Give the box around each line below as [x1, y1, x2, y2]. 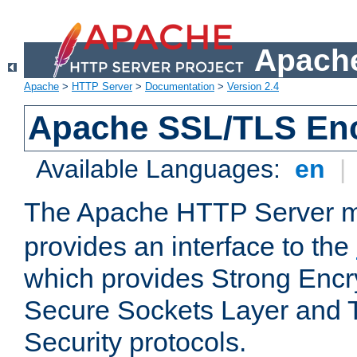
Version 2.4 [227, 80, 279, 93]
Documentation [145, 80, 214, 93]
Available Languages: [36, 155, 288, 184]
